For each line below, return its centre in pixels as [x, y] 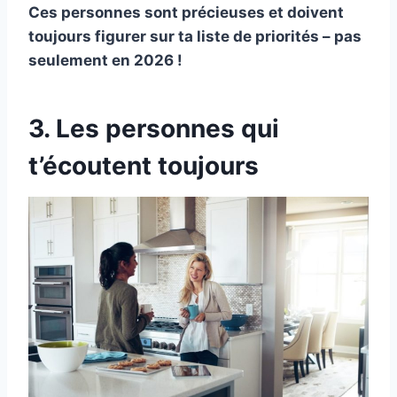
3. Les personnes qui [154, 129]
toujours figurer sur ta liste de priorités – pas [195, 37]
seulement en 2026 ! [105, 61]
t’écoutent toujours [144, 166]
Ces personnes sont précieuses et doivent [186, 13]
